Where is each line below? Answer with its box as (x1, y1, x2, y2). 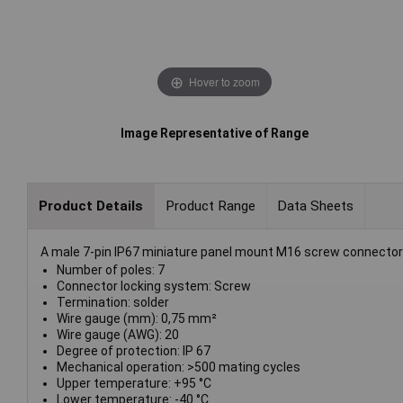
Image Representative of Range (121, 126, 309, 141)
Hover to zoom (188, 73, 260, 89)
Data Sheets (277, 197, 354, 214)
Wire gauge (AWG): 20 (56, 327, 179, 343)
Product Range (165, 197, 255, 214)
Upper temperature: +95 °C (56, 376, 211, 391)
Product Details (38, 197, 143, 214)
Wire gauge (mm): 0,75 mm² (56, 311, 217, 327)
